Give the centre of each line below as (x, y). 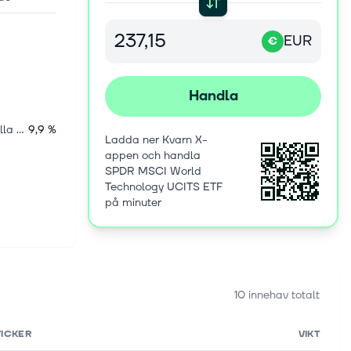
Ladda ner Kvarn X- (156, 140)
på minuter (133, 203)
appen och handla (153, 156)
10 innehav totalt (277, 295)
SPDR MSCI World (153, 171)
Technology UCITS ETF (164, 187)
